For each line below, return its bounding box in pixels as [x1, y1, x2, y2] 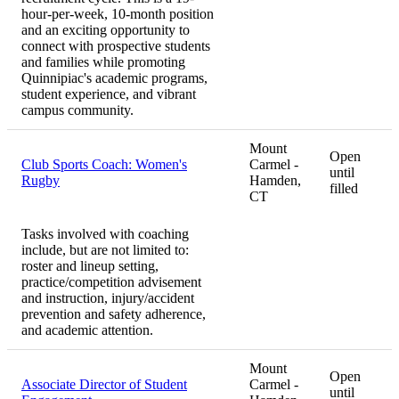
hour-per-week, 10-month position [21, 6, 214, 22]
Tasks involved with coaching [21, 226, 189, 242]
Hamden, [249, 173, 301, 189]
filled [330, 181, 358, 197]
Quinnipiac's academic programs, [21, 70, 208, 86]
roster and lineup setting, [21, 258, 159, 274]
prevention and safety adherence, [21, 306, 206, 322]
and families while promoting [21, 54, 185, 70]
